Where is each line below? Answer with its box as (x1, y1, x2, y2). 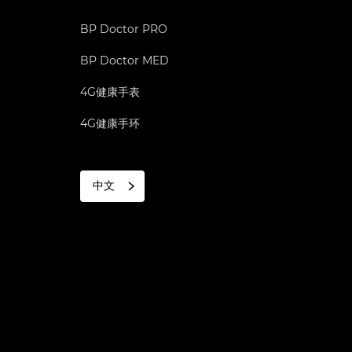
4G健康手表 (80, 85, 140, 99)
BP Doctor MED (80, 53, 169, 68)
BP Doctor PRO (80, 22, 167, 36)
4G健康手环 (80, 116, 140, 130)
